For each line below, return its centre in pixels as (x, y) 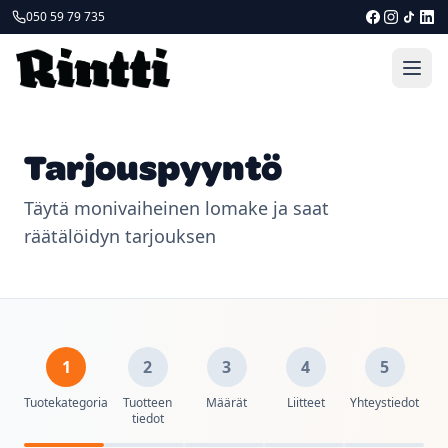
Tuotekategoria (66, 402)
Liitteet (305, 402)
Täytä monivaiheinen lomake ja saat (176, 208)
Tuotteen (147, 402)
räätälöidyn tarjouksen (120, 236)
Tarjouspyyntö (153, 166)
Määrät (226, 402)
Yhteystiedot (384, 402)
